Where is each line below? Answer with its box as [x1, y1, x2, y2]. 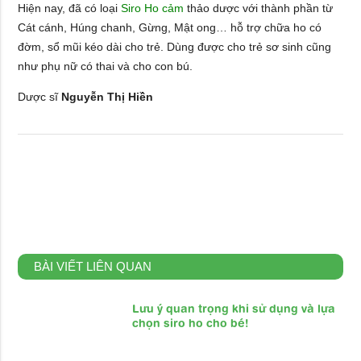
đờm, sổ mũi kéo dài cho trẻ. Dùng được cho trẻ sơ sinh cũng [18, 39, 332, 53]
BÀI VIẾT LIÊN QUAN [34, 259, 152, 273]
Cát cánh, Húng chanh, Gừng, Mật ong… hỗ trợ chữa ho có [18, 20, 322, 34]
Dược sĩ [18, 89, 62, 103]
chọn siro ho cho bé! [131, 319, 248, 331]
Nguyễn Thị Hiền [61, 89, 154, 103]
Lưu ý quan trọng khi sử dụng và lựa [131, 305, 335, 317]
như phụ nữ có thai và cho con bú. [18, 59, 193, 73]
